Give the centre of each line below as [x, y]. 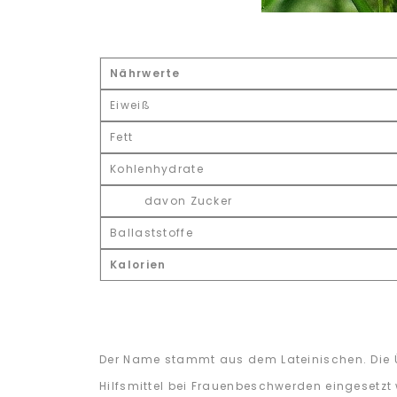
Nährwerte [145, 73]
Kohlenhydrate [157, 169]
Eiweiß [130, 105]
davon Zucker [171, 201]
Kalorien [138, 265]
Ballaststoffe [152, 233]
